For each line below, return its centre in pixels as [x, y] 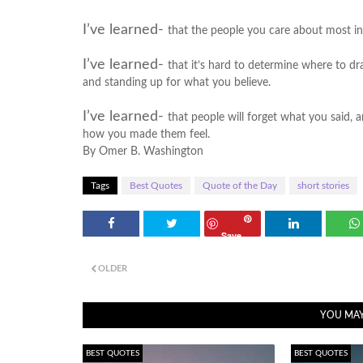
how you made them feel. [146, 135]
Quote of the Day [240, 186]
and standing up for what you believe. [177, 83]
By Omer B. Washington [143, 152]
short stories [323, 186]
